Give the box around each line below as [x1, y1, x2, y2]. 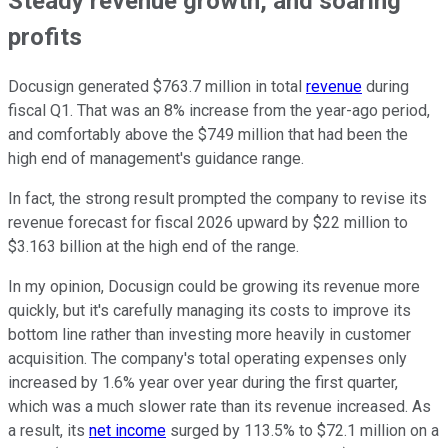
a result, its [8, 420, 89, 440]
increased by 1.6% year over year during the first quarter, [8, 372, 398, 392]
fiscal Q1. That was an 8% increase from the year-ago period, [8, 100, 430, 120]
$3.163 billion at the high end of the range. [8, 236, 299, 256]
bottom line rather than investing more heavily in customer [8, 324, 411, 344]
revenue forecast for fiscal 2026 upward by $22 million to [8, 212, 408, 232]
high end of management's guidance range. [8, 148, 304, 168]
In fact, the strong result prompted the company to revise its [8, 188, 427, 208]
